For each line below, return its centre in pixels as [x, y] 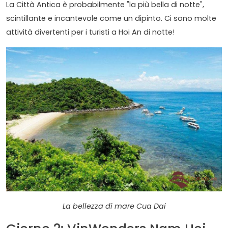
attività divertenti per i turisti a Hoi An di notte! [90, 32]
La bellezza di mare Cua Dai [114, 206]
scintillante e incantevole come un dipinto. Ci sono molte [111, 19]
